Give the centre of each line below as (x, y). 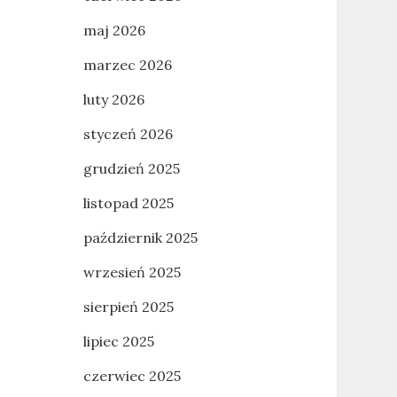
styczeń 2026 (128, 134)
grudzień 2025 (131, 168)
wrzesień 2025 (132, 272)
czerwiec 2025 (132, 376)
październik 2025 (140, 237)
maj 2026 (114, 30)
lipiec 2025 (118, 341)
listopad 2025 (128, 203)
